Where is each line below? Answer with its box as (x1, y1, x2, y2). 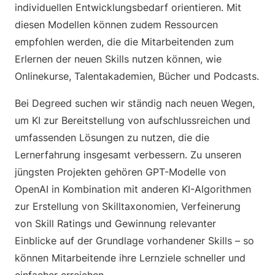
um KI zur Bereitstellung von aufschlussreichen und (15, 114, 250, 126)
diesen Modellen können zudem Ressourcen (15, 18, 218, 31)
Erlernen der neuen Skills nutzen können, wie (15, 53, 222, 65)
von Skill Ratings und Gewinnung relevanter (15, 217, 216, 230)
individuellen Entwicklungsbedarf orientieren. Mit (15, 1, 241, 14)
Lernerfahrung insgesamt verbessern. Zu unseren (15, 149, 241, 161)
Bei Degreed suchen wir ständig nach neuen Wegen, (15, 97, 255, 109)
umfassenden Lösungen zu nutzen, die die (15, 131, 209, 144)
